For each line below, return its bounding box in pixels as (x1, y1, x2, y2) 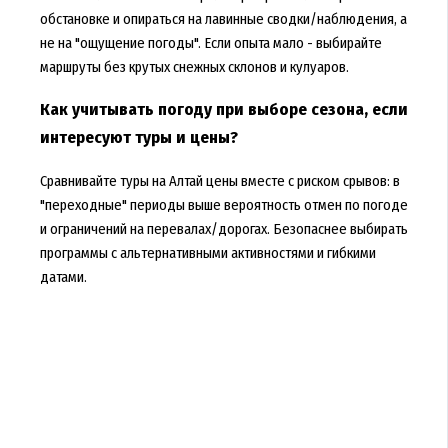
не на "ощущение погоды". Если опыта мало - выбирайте (39, 34, 382, 53)
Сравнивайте (39, 172, 120, 191)
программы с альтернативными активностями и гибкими (39, 244, 376, 263)
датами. (39, 268, 87, 287)
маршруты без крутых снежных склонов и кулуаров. (39, 58, 349, 77)
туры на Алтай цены (119, 172, 238, 191)
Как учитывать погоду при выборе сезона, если (39, 99, 408, 121)
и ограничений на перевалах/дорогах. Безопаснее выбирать (39, 220, 408, 239)
